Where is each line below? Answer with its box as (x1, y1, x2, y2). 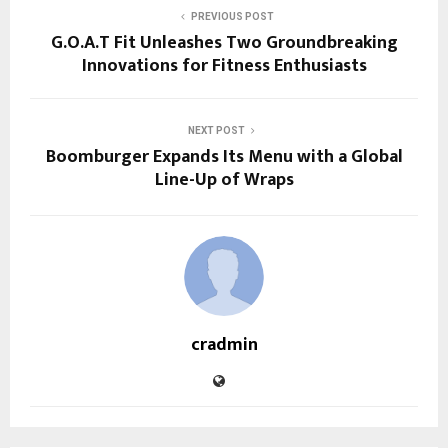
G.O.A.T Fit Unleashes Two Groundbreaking (50, 27, 398, 58)
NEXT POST (187, 124, 245, 136)
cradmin (190, 329, 258, 360)
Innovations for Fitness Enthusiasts (81, 50, 367, 81)
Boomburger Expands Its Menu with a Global (45, 141, 403, 172)
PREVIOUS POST (190, 10, 274, 22)
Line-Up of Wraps (154, 164, 294, 195)
